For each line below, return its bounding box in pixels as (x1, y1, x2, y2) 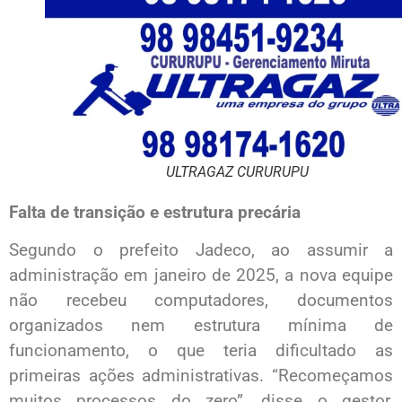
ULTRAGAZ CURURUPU (165, 162, 309, 180)
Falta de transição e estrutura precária (9, 201, 301, 223)
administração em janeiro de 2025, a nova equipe (9, 265, 393, 286)
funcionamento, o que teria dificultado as (9, 340, 393, 362)
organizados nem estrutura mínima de (9, 315, 393, 336)
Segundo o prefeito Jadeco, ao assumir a (9, 240, 393, 261)
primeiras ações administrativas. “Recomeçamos (9, 365, 393, 387)
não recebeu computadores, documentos (9, 290, 393, 311)
